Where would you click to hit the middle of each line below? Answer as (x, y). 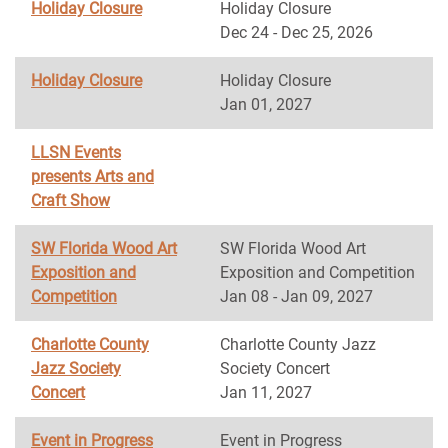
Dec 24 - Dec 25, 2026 (296, 32)
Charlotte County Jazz (298, 344)
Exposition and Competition (317, 272)
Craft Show (70, 200)
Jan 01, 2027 (266, 104)
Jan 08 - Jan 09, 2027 (296, 296)
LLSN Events (76, 152)
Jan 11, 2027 (266, 392)
